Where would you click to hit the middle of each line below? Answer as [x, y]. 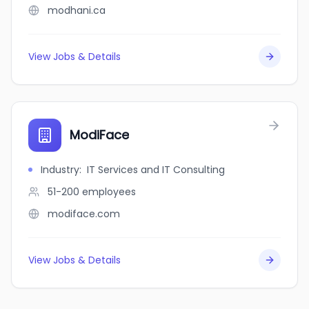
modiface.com [84, 214]
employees [109, 192]
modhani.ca [77, 10]
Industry [60, 170]
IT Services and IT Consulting [156, 170]
